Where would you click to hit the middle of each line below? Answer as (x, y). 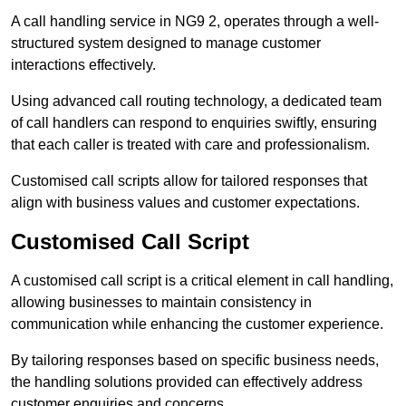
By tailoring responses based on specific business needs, (195, 360)
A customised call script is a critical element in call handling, (202, 280)
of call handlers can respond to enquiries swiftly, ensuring (194, 122)
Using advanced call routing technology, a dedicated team (196, 101)
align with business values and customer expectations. (185, 202)
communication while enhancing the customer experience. (197, 324)
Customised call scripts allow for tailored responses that (189, 180)
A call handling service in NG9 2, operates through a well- (195, 21)
